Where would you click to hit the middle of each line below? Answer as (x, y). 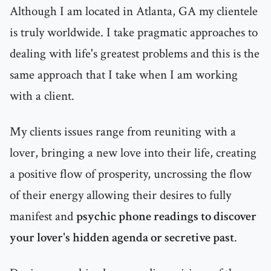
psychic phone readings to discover (166, 217)
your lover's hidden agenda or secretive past (122, 238)
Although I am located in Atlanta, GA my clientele (134, 11)
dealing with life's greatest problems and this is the (135, 54)
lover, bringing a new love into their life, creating (133, 153)
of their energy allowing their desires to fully (120, 195)
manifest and (43, 217)
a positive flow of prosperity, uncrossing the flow (131, 174)
